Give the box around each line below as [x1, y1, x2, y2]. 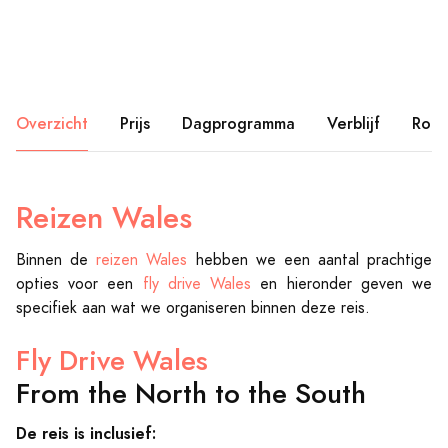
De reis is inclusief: [16, 421, 156, 445]
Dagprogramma [182, 111, 295, 135]
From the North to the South [16, 373, 366, 413]
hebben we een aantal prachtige [187, 248, 432, 271]
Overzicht [16, 111, 88, 135]
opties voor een [16, 272, 143, 295]
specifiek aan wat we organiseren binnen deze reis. [16, 296, 370, 319]
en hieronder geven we [251, 272, 433, 295]
